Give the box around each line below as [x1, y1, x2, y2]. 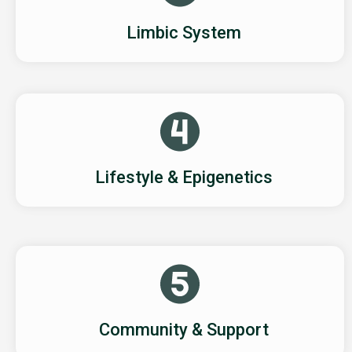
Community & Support [99, 319, 269, 339]
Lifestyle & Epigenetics [95, 167, 273, 187]
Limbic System [126, 22, 241, 42]
